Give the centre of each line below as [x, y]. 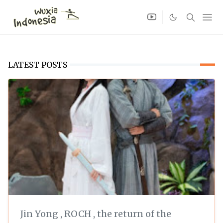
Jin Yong [40, 214]
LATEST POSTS [38, 65]
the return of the [134, 214]
